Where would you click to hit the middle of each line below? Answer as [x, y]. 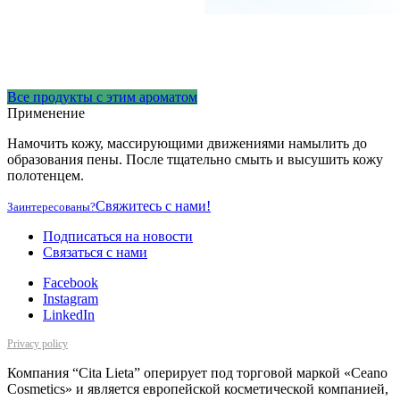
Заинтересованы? [51, 206]
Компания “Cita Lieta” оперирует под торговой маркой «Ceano [197, 372]
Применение [46, 112]
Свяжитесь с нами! [153, 205]
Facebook [71, 282]
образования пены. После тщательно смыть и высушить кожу [195, 159]
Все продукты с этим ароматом [102, 96]
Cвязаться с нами [95, 252]
